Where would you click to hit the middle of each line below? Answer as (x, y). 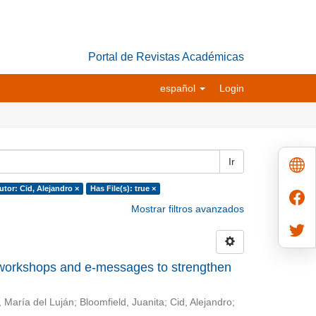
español (179, 88)
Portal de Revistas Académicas (166, 57)
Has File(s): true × (123, 188)
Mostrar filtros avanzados (188, 209)
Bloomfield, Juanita (122, 302)
